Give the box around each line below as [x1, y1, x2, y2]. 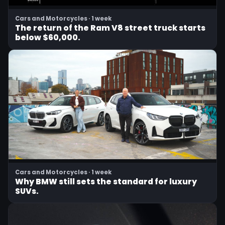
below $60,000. [15, 32, 80, 43]
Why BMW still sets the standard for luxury [15, 176, 197, 187]
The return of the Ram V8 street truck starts [15, 23, 205, 34]
